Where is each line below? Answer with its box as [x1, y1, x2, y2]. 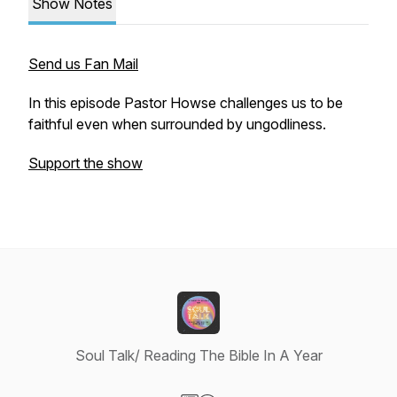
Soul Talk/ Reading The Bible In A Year [74, 346, 323, 364]
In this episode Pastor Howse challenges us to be [28, 94, 343, 112]
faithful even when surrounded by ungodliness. [28, 115, 326, 133]
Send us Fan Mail [28, 55, 138, 73]
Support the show [28, 154, 143, 172]
